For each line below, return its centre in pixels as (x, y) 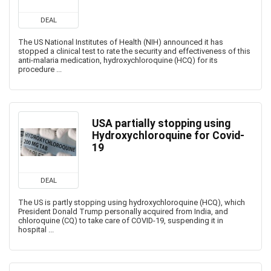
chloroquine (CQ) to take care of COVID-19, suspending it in (121, 220)
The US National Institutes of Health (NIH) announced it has (121, 42)
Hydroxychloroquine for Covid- (168, 135)
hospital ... (36, 230)
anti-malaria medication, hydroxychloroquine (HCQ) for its (118, 60)
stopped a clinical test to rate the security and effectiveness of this (134, 51)
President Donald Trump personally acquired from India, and (123, 211)
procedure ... (40, 69)
